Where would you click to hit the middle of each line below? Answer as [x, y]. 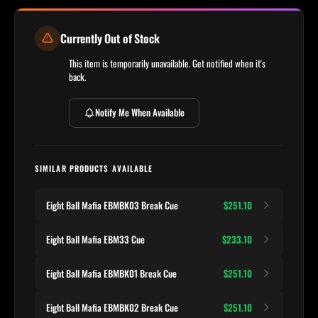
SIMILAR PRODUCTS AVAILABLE [94, 168]
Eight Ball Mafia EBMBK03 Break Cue [112, 205]
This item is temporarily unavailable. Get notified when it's [167, 63]
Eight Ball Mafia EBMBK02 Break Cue [112, 307]
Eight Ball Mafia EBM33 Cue [95, 239]
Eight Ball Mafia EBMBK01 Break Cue [111, 273]
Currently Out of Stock [110, 38]
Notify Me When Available [140, 113]
